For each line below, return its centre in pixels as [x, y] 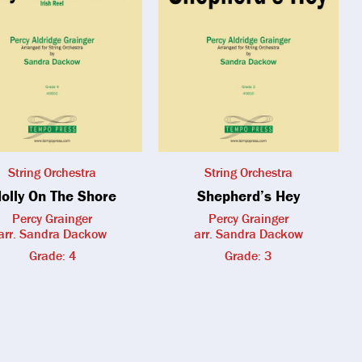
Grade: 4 [52, 256]
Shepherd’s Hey [248, 196]
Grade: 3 [248, 256]
